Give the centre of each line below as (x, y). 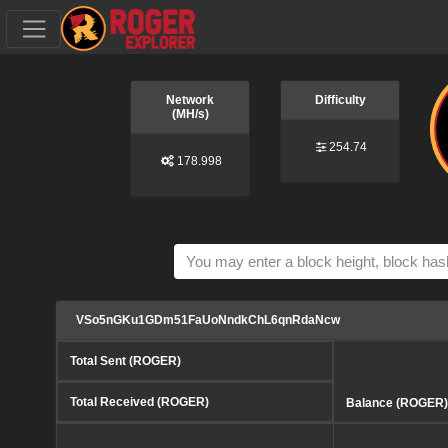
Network (190, 100)
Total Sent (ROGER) (125, 360)
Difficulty (340, 100)
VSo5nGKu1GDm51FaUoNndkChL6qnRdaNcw (208, 319)
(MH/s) (190, 114)
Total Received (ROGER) (139, 401)
